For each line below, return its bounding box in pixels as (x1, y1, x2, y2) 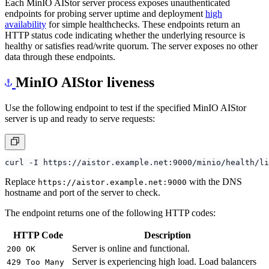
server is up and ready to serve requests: (5, 124, 155, 134)
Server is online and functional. (72, 253, 190, 264)
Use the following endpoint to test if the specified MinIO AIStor (5, 113, 246, 124)
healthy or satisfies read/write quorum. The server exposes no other (5, 51, 258, 62)
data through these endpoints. (5, 62, 115, 73)
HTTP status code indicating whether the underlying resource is (5, 40, 245, 51)
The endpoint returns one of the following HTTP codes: (5, 218, 216, 229)
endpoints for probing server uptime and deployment (5, 19, 205, 29)
